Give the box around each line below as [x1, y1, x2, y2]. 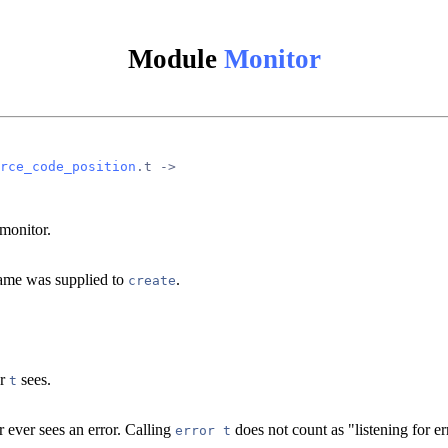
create [128, 272, 176, 288]
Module [127, 43, 224, 74]
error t [175, 422, 231, 438]
